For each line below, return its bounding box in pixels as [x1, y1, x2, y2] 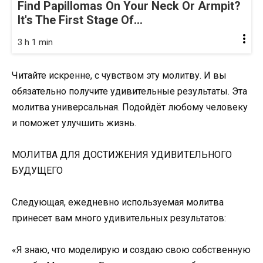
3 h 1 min [18, 36, 53, 48]
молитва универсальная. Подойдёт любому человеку [12, 101, 248, 113]
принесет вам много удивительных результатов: [12, 213, 226, 224]
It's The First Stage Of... [18, 12, 143, 27]
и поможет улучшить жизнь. [12, 117, 136, 129]
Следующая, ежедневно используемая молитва [12, 197, 224, 208]
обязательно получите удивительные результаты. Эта [12, 85, 247, 97]
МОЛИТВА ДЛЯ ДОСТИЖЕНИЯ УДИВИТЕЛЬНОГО [12, 149, 232, 161]
